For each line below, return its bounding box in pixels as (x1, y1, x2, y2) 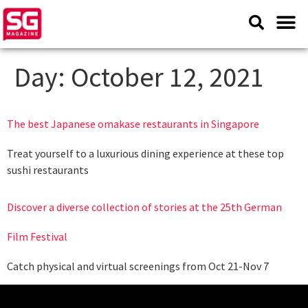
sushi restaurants (7, 163, 89, 177)
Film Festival (7, 230, 67, 244)
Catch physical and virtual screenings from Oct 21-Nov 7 (7, 259, 269, 274)
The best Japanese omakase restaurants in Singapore (7, 117, 259, 131)
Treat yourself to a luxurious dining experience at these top (7, 146, 284, 160)
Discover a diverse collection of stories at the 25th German (7, 200, 282, 214)
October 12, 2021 (71, 60, 264, 94)
